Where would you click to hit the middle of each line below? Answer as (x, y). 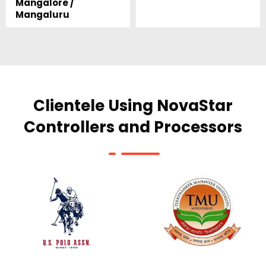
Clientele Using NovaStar (133, 106)
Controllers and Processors (133, 127)
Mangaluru (42, 14)
